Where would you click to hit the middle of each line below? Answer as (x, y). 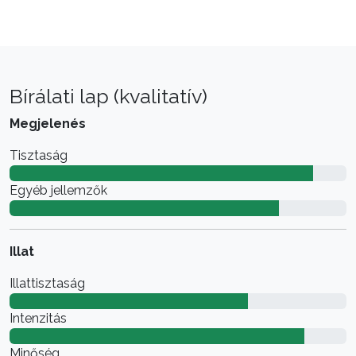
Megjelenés (48, 123)
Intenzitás (38, 318)
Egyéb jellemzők (58, 190)
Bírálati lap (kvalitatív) (108, 96)
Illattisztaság (47, 283)
